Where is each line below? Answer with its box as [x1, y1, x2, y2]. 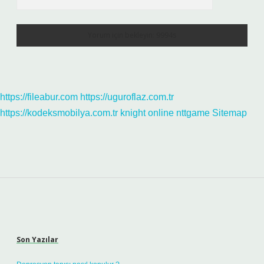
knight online [120, 108, 174, 118]
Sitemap [212, 108, 247, 118]
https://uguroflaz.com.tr [80, 92, 174, 102]
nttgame [176, 108, 210, 118]
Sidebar [16, 205, 80, 228]
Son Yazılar [16, 235, 58, 245]
